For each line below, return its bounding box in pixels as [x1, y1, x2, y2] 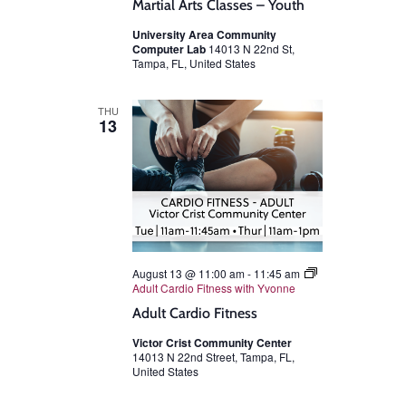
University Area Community [132, 25, 276, 43]
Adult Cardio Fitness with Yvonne [132, 279, 295, 295]
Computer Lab [132, 40, 208, 57]
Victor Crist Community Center [132, 333, 292, 351]
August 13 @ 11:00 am [132, 265, 245, 281]
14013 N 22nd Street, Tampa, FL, [132, 348, 295, 364]
